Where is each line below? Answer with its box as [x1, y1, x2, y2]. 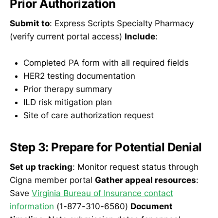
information [10, 201, 54, 211]
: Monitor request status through [73, 162, 199, 172]
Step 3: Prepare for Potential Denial [10, 140, 202, 155]
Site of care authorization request [23, 110, 154, 121]
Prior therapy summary [23, 84, 112, 94]
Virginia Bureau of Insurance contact [32, 188, 173, 198]
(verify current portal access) [10, 31, 125, 41]
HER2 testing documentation [23, 71, 135, 81]
